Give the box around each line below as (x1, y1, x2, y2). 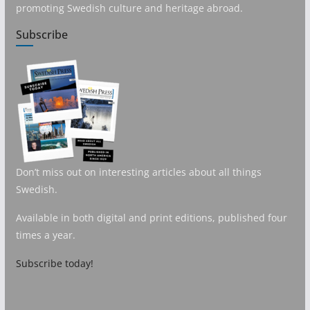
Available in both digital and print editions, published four (15, 211, 287, 225)
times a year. (15, 228, 75, 242)
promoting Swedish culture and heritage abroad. (15, 1, 243, 15)
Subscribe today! (15, 257, 93, 271)
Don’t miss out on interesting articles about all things (15, 165, 262, 179)
